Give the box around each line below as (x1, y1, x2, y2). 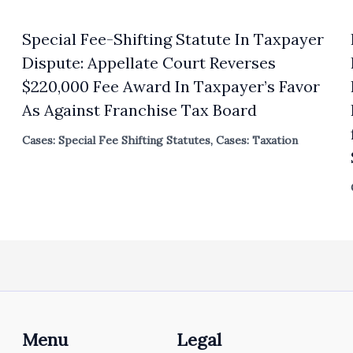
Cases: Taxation (216, 133, 299, 148)
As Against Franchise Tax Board (22, 100, 258, 121)
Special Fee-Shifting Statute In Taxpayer (22, 29, 325, 50)
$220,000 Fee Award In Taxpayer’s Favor (22, 76, 321, 97)
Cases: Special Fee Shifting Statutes (22, 133, 211, 148)
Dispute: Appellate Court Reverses (22, 53, 277, 73)
